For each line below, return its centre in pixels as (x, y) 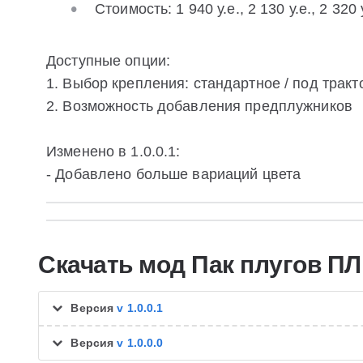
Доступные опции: (109, 60)
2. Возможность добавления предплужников (199, 106)
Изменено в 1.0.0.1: (113, 151)
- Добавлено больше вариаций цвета (174, 174)
